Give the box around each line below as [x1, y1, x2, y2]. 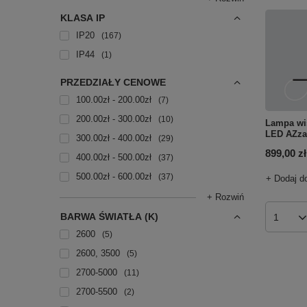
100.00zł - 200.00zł [76, 95, 151, 105]
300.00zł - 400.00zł [76, 133, 151, 143]
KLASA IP [60, 12, 105, 23]
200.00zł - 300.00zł [76, 114, 151, 124]
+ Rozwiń [207, 192, 244, 202]
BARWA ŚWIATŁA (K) [60, 211, 158, 222]
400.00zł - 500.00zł [76, 152, 151, 162]
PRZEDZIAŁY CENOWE [60, 77, 166, 88]
